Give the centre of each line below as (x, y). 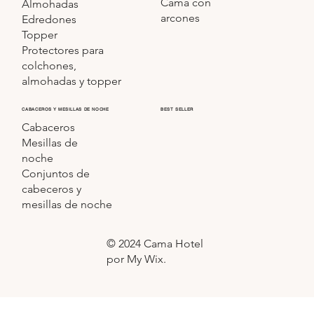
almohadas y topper (72, 81)
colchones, (49, 65)
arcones (180, 18)
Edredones (49, 19)
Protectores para (63, 50)
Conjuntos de (56, 174)
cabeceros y (52, 189)
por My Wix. (138, 259)
